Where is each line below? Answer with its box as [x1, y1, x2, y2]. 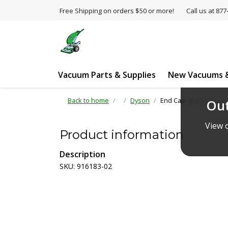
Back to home [68, 96, 109, 105]
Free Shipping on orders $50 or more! [60, 6, 174, 15]
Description [60, 149, 105, 160]
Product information [60, 127, 184, 142]
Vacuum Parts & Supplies [58, 69, 156, 80]
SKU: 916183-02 [60, 161, 112, 171]
